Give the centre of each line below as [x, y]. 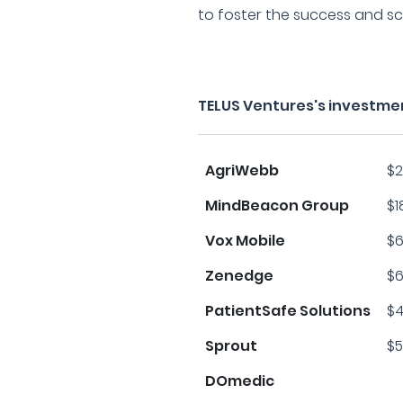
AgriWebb [242, 170]
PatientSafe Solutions [288, 311]
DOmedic [240, 381]
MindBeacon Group [278, 206]
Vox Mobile [246, 241]
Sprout [232, 346]
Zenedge [240, 276]
